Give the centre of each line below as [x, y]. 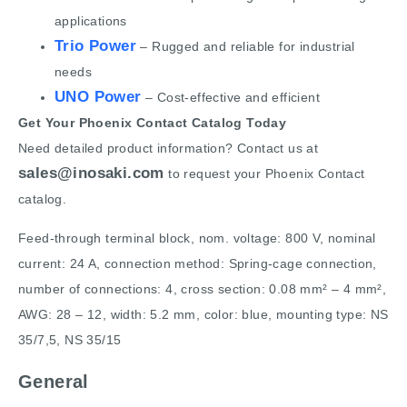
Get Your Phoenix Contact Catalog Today [153, 123]
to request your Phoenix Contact [264, 174]
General [54, 382]
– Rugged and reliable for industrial [246, 47]
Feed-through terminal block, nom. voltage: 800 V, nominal [197, 238]
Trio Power [95, 46]
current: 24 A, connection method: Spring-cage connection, [198, 263]
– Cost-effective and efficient [231, 98]
